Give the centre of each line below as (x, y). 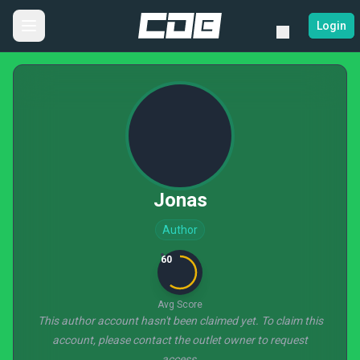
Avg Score (180, 305)
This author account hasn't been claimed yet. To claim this (180, 321)
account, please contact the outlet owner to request (180, 340)
